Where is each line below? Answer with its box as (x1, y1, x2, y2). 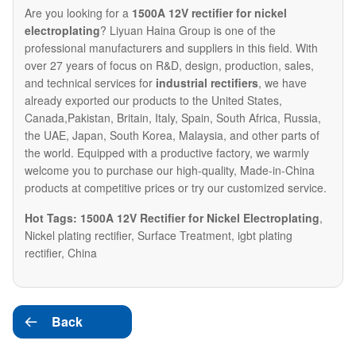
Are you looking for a (25, 5, 132, 21)
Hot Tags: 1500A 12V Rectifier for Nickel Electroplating (25, 210, 319, 226)
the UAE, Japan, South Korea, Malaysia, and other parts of (25, 127, 319, 144)
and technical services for (25, 75, 156, 91)
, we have (258, 75, 307, 91)
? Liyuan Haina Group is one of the (100, 22, 276, 39)
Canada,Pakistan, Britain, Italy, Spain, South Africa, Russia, (25, 110, 321, 126)
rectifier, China (25, 245, 97, 261)
